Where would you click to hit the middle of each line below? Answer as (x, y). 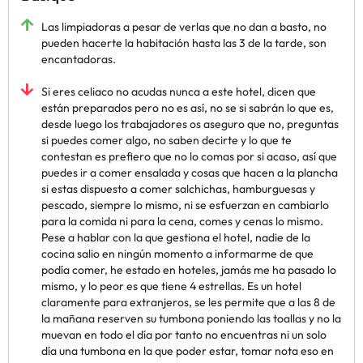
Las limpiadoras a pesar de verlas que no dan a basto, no (184, 27)
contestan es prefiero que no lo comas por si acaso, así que (189, 156)
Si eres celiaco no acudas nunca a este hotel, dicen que (179, 92)
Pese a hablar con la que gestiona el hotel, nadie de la (176, 237)
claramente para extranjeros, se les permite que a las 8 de (188, 302)
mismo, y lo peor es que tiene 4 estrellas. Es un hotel (171, 286)
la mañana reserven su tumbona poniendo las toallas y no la (191, 318)
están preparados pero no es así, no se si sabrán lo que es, (188, 108)
